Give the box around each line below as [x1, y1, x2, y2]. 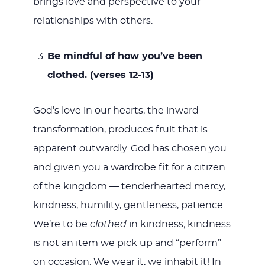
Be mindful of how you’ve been [47, 51, 202, 61]
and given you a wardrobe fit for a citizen [33, 162, 225, 172]
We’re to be [33, 219, 90, 229]
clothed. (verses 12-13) [47, 70, 154, 80]
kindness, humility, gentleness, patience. [33, 200, 225, 210]
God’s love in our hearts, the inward [33, 105, 199, 115]
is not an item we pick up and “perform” [33, 238, 221, 248]
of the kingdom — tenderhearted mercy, [33, 181, 225, 191]
